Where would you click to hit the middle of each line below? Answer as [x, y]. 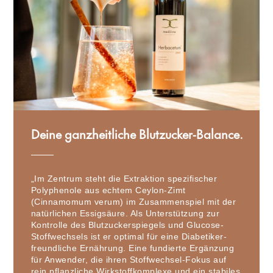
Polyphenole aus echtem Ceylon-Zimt [108, 190]
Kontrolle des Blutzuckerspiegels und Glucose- [127, 225]
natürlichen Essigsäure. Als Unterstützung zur [125, 214]
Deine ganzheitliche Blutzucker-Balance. [137, 136]
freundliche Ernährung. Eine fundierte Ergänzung [133, 248]
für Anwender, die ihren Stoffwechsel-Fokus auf [129, 260]
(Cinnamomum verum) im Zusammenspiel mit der [133, 202]
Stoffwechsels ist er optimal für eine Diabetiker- [129, 237]
